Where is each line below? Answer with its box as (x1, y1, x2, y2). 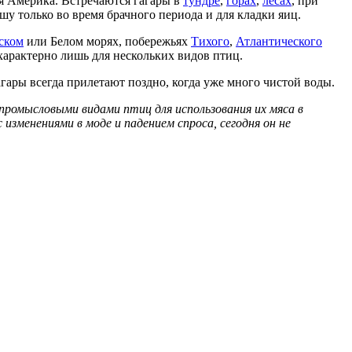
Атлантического (236, 34, 322, 48)
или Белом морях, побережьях (24, 34, 191, 48)
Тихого (191, 34, 229, 48)
